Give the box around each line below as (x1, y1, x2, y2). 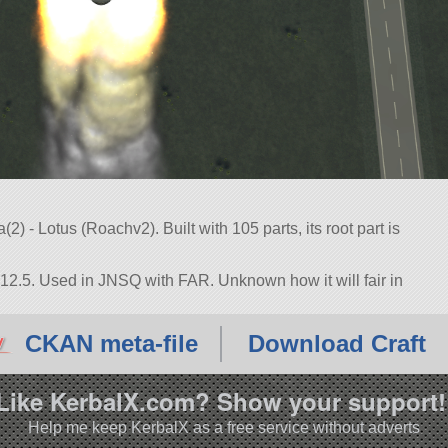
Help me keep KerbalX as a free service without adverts (28, 418, 420, 436)
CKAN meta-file (25, 330, 198, 358)
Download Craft (247, 330, 426, 358)
